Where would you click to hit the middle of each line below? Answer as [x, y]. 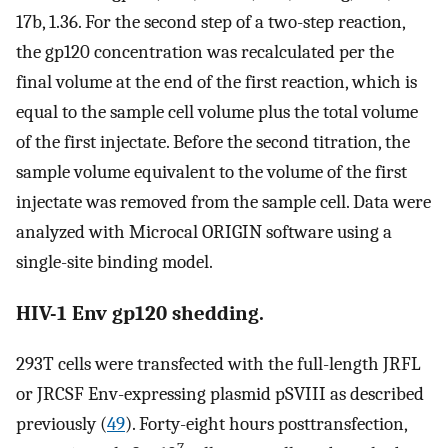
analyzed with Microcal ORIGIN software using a [204, 231]
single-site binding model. [114, 261]
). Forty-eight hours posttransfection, [266, 424]
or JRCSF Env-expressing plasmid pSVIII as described [220, 394]
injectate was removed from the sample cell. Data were [223, 201]
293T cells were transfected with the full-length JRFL [218, 364]
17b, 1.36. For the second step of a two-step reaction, [210, 21]
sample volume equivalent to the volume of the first [211, 171]
